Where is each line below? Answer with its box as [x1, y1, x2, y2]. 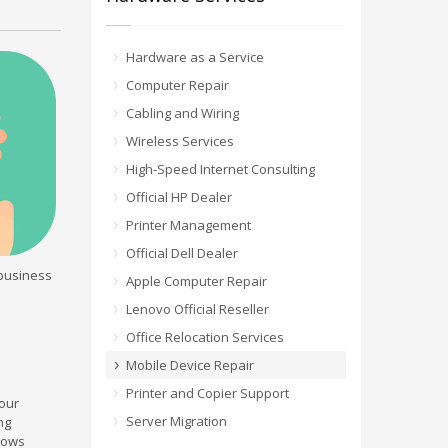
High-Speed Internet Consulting [126, 160, 315, 178]
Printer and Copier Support [126, 384, 289, 402]
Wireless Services [126, 132, 234, 150]
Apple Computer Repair [126, 272, 267, 290]
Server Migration [126, 412, 227, 430]
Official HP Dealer [126, 188, 232, 206]
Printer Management [126, 216, 251, 234]
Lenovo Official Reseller [126, 300, 269, 318]
